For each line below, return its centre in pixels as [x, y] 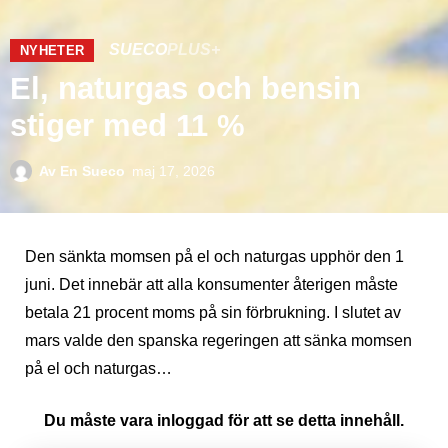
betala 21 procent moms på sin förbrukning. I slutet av [213, 312]
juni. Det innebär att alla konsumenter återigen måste [211, 284]
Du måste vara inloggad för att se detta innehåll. [224, 420]
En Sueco [90, 170]
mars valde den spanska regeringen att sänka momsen [218, 340]
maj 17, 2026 [173, 170]
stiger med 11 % [127, 125]
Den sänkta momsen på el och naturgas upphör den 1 [214, 256]
